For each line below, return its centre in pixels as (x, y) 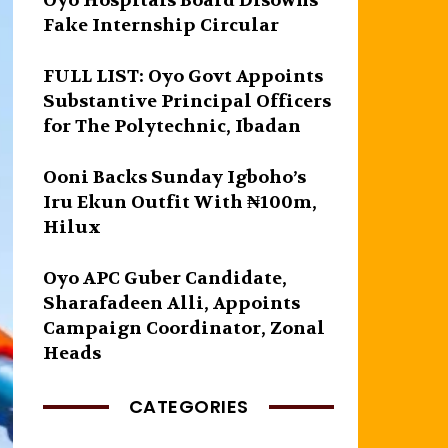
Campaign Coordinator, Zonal (184, 328)
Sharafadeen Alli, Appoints (172, 303)
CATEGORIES (188, 406)
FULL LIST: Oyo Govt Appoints (183, 76)
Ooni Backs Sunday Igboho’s (175, 177)
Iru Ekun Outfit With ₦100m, (180, 202)
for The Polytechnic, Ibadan (172, 126)
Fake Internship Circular (161, 25)
